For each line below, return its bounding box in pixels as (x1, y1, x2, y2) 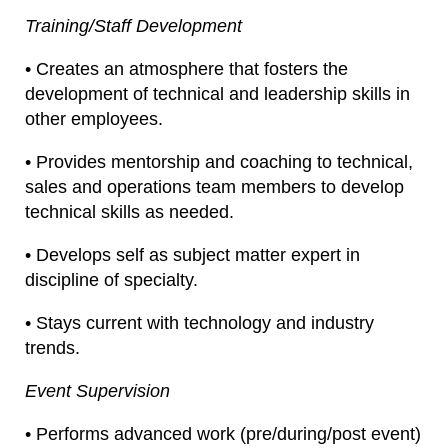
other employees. (25, 108, 163, 129)
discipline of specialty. (25, 269, 198, 290)
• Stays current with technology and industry (25, 312, 374, 333)
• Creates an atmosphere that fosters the (25, 58, 348, 79)
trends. (25, 337, 80, 358)
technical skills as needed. (25, 201, 234, 222)
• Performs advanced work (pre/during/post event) (25, 423, 421, 444)
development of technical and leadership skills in (25, 83, 410, 104)
